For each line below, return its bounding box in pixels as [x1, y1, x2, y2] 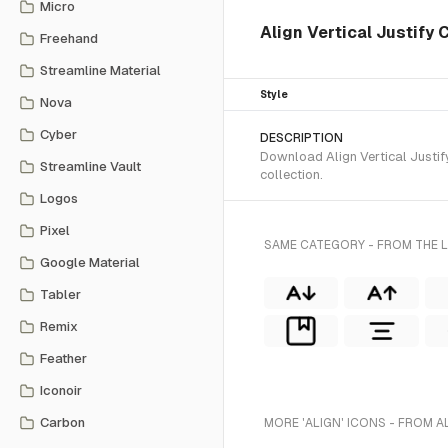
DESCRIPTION [260, 131, 343, 145]
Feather [40, 351, 87, 366]
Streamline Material [40, 63, 161, 78]
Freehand [40, 31, 98, 46]
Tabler [40, 287, 81, 302]
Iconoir [40, 383, 82, 398]
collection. [260, 167, 323, 182]
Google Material [40, 255, 140, 270]
